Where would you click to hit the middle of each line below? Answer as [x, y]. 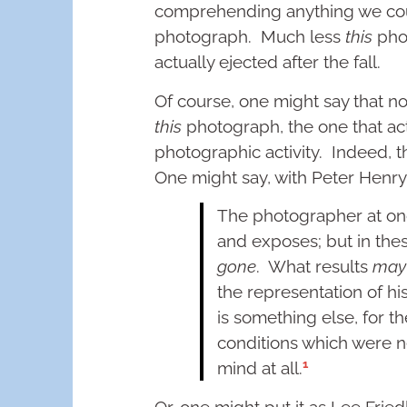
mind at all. [260, 368]
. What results [314, 266]
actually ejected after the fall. [268, 62]
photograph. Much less [250, 37]
